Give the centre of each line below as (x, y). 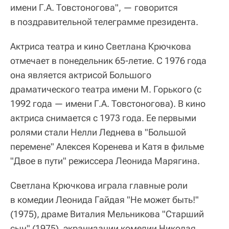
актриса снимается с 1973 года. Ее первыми (103, 118)
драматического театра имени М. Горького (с (106, 89)
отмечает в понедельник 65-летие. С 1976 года (108, 61)
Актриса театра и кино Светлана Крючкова (101, 47)
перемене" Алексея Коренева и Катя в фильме (107, 147)
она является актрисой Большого (81, 75)
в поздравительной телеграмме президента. (104, 22)
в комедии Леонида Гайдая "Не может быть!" (105, 200)
